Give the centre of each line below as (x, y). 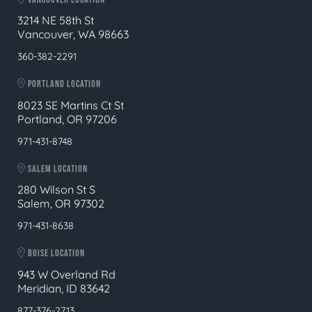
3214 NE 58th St (56, 21)
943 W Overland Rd (67, 274)
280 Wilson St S (56, 190)
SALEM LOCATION (57, 169)
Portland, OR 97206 (67, 119)
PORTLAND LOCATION (63, 84)
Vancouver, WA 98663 (73, 34)
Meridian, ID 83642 (64, 288)
